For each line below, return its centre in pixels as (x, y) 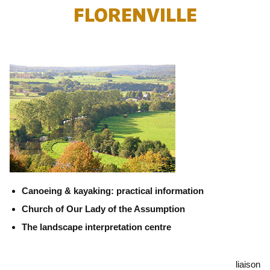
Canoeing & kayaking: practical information (113, 191)
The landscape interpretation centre (96, 227)
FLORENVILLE (135, 15)
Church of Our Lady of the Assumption (103, 209)
